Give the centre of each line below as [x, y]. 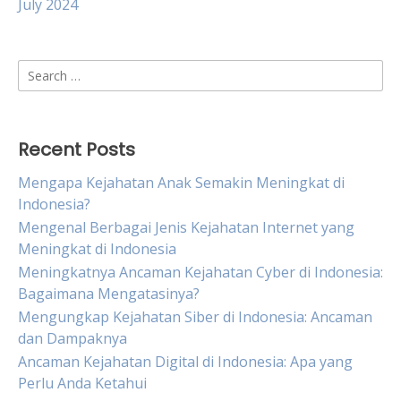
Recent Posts [77, 149]
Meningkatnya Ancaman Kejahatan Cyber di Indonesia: [200, 272]
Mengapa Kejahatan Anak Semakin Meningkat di [181, 183]
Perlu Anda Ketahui [82, 383]
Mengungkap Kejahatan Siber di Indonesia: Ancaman [195, 317]
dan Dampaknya [73, 338]
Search [40, 70]
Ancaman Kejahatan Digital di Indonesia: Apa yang [185, 362]
